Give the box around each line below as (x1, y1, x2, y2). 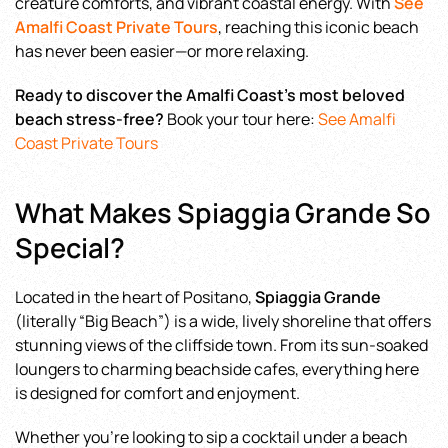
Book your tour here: (164, 108, 318, 130)
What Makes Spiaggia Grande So (15, 194, 431, 231)
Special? (15, 229, 125, 266)
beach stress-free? (15, 108, 164, 130)
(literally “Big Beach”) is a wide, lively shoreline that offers (15, 310, 431, 332)
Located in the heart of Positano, (15, 286, 255, 308)
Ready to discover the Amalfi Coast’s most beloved (15, 84, 405, 106)
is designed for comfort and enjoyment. (15, 382, 300, 404)
